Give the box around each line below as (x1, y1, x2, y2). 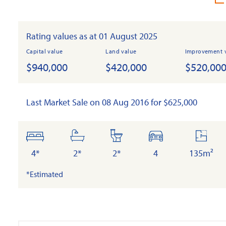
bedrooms (34, 130, 73, 141)
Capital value (26, 47, 63, 55)
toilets (116, 130, 139, 141)
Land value (105, 47, 137, 55)
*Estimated (26, 169, 63, 179)
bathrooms (76, 130, 119, 141)
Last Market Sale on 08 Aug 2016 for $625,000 (26, 96, 197, 108)
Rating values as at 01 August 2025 (26, 30, 157, 42)
